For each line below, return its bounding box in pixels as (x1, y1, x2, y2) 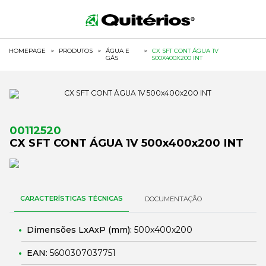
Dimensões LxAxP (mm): (27, 224, 134, 235)
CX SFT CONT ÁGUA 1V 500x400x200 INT (9, 136, 243, 150)
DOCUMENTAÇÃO (145, 195, 202, 203)
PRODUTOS (59, 47, 93, 55)
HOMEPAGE (9, 47, 46, 55)
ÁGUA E (106, 47, 129, 55)
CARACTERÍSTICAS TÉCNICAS (20, 194, 123, 202)
